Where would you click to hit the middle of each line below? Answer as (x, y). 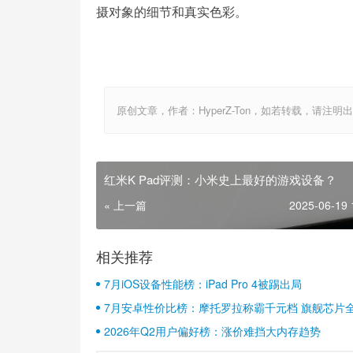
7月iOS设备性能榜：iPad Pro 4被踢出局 (203, 284)
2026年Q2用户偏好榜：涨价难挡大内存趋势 (212, 331)
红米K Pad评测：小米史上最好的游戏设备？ (220, 180)
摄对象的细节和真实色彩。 (172, 12)
